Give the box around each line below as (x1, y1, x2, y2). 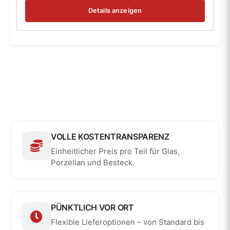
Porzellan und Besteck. (51, 157, 135, 167)
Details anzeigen (88, 7, 142, 15)
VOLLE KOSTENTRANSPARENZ (51, 131, 169, 142)
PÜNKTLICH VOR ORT (51, 202, 134, 213)
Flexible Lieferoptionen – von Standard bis (51, 217, 204, 227)
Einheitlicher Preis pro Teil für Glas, (51, 146, 180, 156)
